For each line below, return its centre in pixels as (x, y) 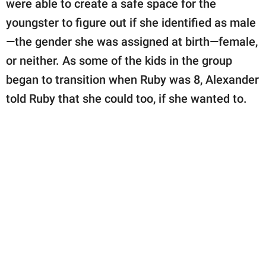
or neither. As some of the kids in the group (119, 61)
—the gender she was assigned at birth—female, (132, 42)
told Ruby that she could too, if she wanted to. (126, 99)
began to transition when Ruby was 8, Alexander (132, 80)
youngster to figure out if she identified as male (131, 23)
